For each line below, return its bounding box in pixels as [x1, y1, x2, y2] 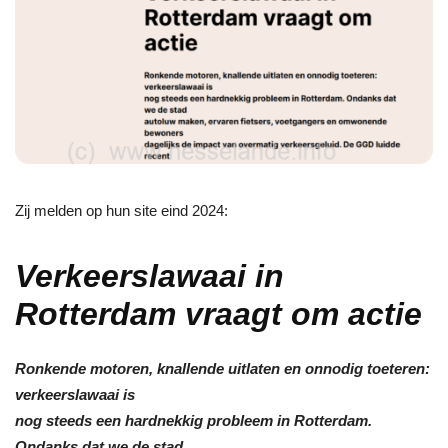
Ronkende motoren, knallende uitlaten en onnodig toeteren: [15, 359, 430, 377]
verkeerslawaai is [15, 385, 135, 403]
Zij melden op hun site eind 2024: [15, 201, 228, 219]
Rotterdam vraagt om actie [15, 295, 422, 332]
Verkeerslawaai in [15, 257, 284, 294]
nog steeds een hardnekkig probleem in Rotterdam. [15, 411, 372, 429]
